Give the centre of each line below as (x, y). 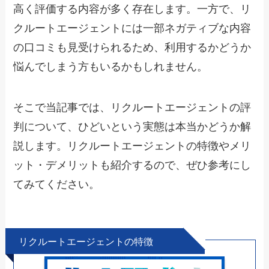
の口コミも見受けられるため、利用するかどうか (132, 48)
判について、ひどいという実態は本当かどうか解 (132, 126)
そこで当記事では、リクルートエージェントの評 (132, 107)
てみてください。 (57, 184)
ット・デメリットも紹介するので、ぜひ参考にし (132, 165)
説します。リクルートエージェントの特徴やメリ (132, 146)
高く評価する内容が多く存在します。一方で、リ (132, 9)
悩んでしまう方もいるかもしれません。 (111, 67)
